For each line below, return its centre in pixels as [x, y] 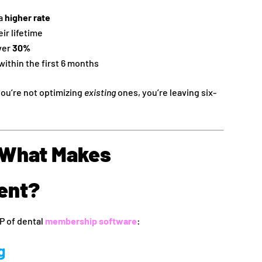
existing [100, 92]
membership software [91, 220]
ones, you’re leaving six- [166, 92]
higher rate [28, 17]
